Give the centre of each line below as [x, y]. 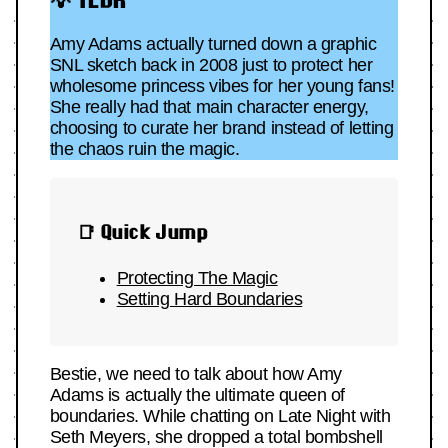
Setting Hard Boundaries [209, 299]
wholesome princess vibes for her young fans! [222, 86]
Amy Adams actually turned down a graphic [213, 44]
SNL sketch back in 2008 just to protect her [211, 65]
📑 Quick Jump [142, 232]
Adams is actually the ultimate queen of [197, 395]
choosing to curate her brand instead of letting [221, 128]
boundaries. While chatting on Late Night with [220, 416]
